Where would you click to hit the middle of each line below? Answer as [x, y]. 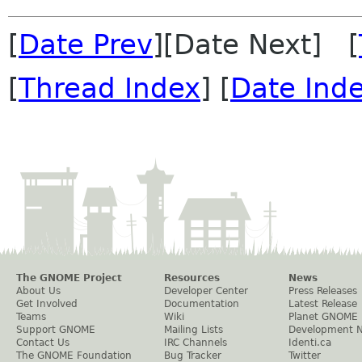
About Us [38, 291]
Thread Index [109, 88]
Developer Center [206, 291]
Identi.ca [310, 343]
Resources [192, 278]
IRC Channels [196, 343]
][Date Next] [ [256, 45]
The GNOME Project [69, 278]
